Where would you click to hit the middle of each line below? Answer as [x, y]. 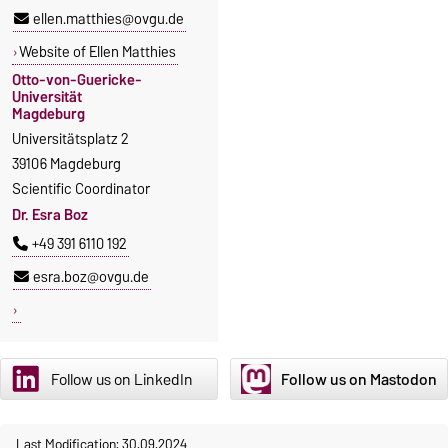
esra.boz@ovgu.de [91, 277]
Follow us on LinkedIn [121, 379]
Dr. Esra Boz [50, 215]
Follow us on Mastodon [358, 379]
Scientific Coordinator [81, 188]
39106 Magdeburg [66, 163]
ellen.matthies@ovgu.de [108, 18]
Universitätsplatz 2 [70, 138]
